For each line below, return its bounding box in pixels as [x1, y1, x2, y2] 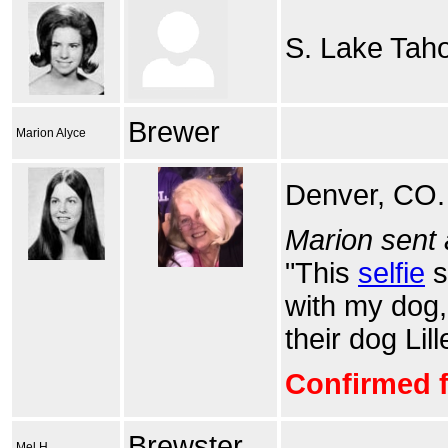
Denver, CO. [285, 179, 445, 211]
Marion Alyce [16, 126, 86, 140]
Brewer [128, 116, 220, 148]
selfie [358, 257, 425, 289]
